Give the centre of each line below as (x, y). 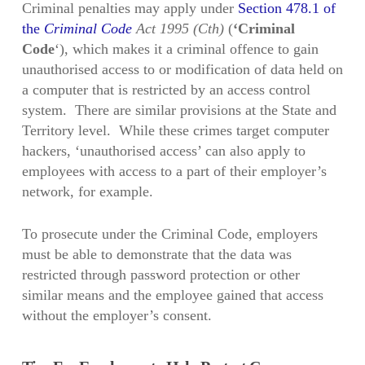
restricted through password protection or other (161, 275)
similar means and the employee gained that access (172, 295)
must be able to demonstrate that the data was (156, 255)
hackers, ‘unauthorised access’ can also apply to (163, 151)
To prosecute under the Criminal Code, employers (169, 234)
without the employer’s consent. (117, 316)
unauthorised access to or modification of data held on (182, 70)
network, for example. (87, 192)
